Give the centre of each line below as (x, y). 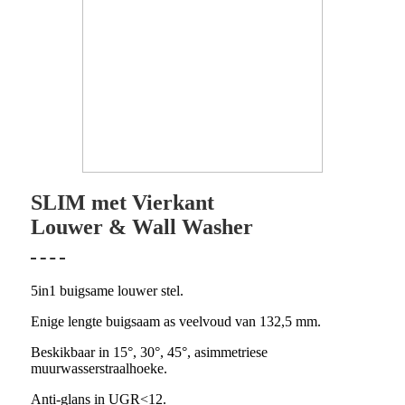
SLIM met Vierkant (122, 203)
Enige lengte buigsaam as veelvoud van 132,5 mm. (176, 322)
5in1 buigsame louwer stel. (107, 291)
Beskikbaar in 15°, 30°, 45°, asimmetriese (149, 353)
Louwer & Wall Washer (142, 227)
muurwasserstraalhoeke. (99, 369)
